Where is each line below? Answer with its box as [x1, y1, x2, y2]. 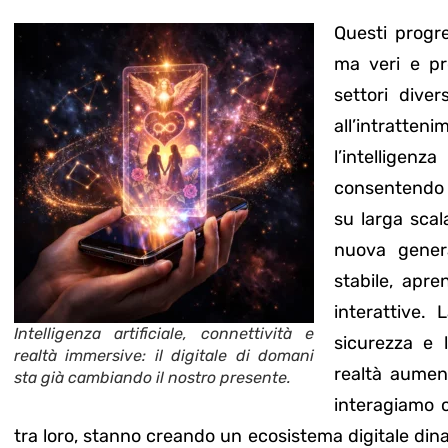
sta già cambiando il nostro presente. [14, 367, 291, 387]
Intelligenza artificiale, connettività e [14, 323, 314, 343]
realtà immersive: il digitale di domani [14, 345, 314, 365]
